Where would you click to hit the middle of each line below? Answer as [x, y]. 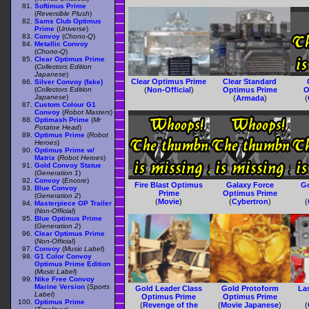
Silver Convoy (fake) [69, 82]
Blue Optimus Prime [68, 219]
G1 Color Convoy [63, 257]
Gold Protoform [250, 289]
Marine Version [60, 287]
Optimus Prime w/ [64, 150]
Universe [72, 29]
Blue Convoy [56, 188]
